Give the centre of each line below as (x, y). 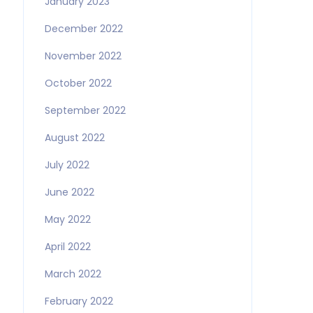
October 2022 (78, 83)
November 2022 (83, 56)
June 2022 (69, 192)
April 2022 (67, 247)
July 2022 (67, 165)
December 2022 (83, 29)
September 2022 (85, 110)
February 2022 (79, 301)
